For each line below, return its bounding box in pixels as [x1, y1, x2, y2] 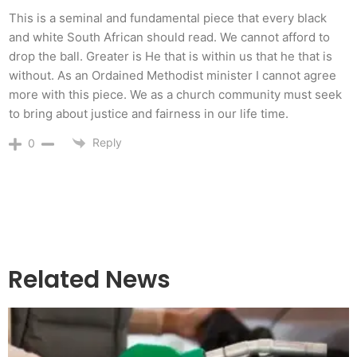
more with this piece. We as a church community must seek [9, 86, 342, 102]
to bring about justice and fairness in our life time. [9, 105, 288, 121]
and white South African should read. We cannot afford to [9, 29, 330, 45]
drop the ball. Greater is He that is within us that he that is [9, 48, 332, 64]
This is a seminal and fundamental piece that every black [9, 10, 327, 25]
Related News [8, 263, 171, 297]
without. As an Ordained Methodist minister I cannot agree [9, 67, 336, 83]
